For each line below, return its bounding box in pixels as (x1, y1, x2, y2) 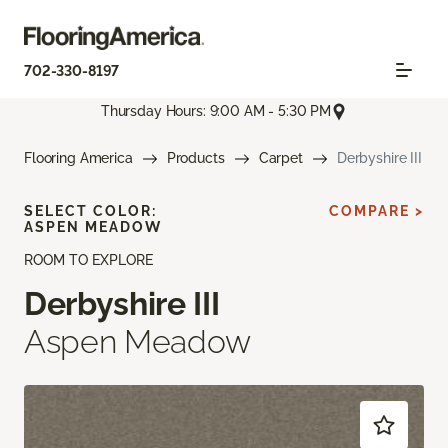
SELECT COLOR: (24, 202, 157, 219)
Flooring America (24, 149, 133, 166)
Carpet (258, 149, 303, 166)
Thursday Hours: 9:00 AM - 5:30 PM (100, 103, 332, 120)
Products (166, 149, 225, 166)
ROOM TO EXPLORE (24, 251, 153, 268)
